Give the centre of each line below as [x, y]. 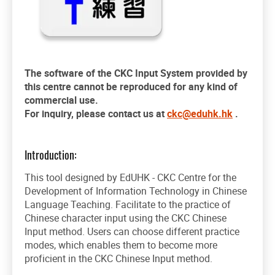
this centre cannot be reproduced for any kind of [131, 87]
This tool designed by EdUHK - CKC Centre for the [130, 177]
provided [216, 73]
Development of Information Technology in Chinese [136, 191]
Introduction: [51, 154]
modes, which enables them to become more [121, 245]
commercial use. [61, 100]
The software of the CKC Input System [110, 73]
